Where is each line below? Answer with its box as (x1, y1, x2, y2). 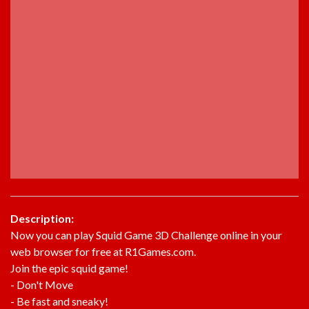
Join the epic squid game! (10, 261, 128, 275)
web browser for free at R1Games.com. (10, 244, 196, 258)
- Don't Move (10, 277, 73, 291)
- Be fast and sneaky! (10, 294, 108, 308)
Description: (10, 211, 74, 225)
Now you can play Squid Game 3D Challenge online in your (10, 228, 282, 241)
